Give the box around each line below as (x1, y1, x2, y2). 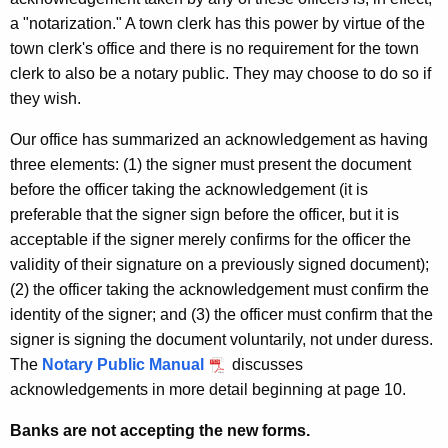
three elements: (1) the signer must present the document (10, 156, 411, 174)
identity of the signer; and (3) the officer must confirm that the (10, 306, 433, 324)
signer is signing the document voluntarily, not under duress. (10, 331, 437, 349)
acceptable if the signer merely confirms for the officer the (10, 231, 411, 249)
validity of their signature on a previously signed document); (10, 256, 429, 274)
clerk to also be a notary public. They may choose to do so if (10, 65, 431, 83)
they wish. (10, 90, 81, 108)
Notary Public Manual (42, 356, 204, 374)
